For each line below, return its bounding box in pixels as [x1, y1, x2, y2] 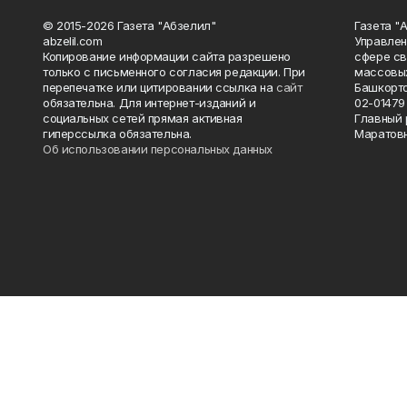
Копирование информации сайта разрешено [43, 49, 292, 65]
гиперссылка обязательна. [43, 126, 192, 142]
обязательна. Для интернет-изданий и [43, 95, 256, 111]
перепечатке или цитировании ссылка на [43, 80, 277, 95]
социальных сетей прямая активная [43, 111, 243, 126]
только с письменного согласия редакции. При [43, 65, 305, 80]
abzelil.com [43, 34, 103, 49]
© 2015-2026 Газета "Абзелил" [43, 18, 216, 34]
